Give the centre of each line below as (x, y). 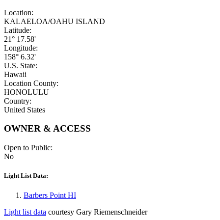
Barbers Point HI (50, 195)
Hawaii (15, 74)
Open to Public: (28, 148)
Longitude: (21, 48)
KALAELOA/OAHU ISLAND (55, 21)
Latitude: (18, 30)
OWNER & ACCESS (47, 129)
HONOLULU (27, 92)
